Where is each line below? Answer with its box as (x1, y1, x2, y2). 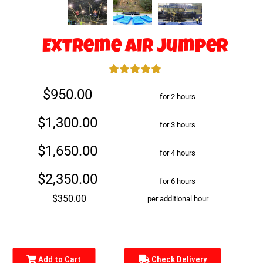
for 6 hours (160, 176, 196, 186)
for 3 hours (160, 120, 196, 129)
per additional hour (147, 194, 208, 203)
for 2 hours (160, 92, 196, 101)
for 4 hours (160, 148, 196, 157)
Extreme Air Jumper (42, 38, 228, 58)
